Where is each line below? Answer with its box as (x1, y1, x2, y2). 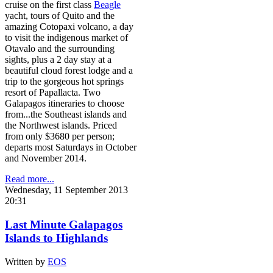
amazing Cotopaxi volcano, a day (5, 21, 133, 32)
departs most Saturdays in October (5, 142, 136, 153)
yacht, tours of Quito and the (5, 10, 115, 21)
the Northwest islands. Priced (5, 120, 117, 131)
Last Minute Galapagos (5, 218, 122, 231)
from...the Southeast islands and (5, 109, 127, 120)
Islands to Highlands (5, 231, 108, 244)
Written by (5, 256, 48, 267)
